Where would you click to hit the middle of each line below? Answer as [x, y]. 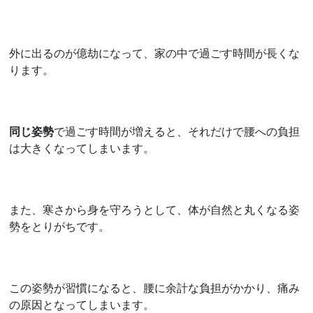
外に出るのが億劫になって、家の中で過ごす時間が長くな [155, 53]
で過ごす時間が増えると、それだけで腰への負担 [177, 131]
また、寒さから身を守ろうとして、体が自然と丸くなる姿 [155, 209]
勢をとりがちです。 [60, 226]
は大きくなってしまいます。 [82, 148]
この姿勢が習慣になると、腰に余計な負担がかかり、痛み [155, 287]
